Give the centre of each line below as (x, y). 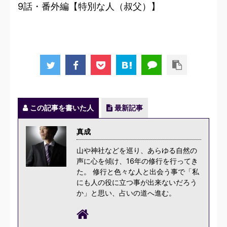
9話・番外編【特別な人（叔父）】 (89, 7)
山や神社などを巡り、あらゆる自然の (137, 150)
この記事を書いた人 (62, 108)
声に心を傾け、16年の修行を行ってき (137, 161)
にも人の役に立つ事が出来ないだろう (137, 182)
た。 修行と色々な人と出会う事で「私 (138, 172)
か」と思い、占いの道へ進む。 (126, 193)
